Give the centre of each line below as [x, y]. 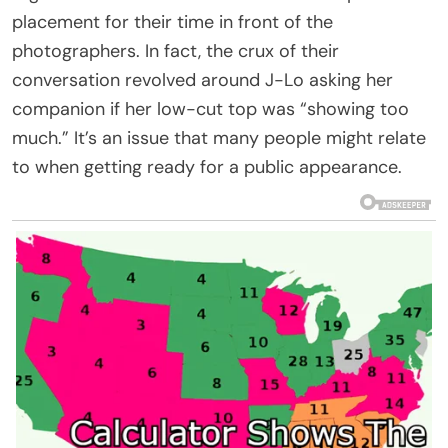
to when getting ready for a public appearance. [207, 166]
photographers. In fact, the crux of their [175, 50]
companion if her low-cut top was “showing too [210, 108]
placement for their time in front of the [172, 21]
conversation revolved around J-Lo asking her [202, 79]
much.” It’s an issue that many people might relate [219, 137]
